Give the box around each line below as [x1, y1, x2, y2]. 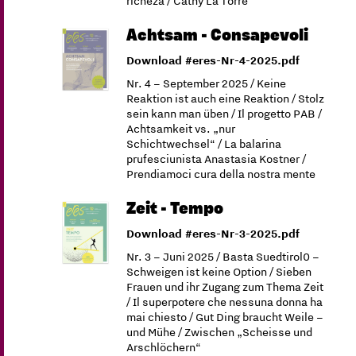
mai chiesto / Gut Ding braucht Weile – [126, 308, 324, 324]
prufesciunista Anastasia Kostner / [126, 150, 307, 166]
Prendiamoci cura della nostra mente [126, 165, 316, 181]
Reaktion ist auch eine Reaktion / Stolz [126, 90, 325, 106]
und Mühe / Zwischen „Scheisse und [126, 323, 313, 339]
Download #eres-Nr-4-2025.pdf [126, 52, 300, 68]
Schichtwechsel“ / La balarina [126, 135, 282, 151]
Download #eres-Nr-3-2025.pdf [126, 225, 300, 241]
